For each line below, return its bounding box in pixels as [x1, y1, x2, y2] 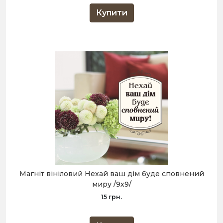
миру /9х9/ [92, 180, 131, 189]
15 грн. [101, 193, 122, 201]
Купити [96, 8, 127, 18]
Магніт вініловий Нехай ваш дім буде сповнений [19, 169, 204, 179]
